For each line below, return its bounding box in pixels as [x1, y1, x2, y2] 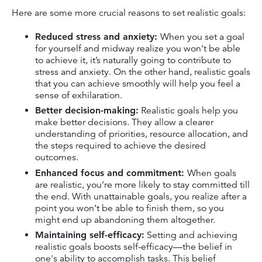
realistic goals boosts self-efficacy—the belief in [35, 241, 232, 253]
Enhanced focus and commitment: [35, 167, 187, 178]
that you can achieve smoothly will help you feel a [35, 77, 240, 89]
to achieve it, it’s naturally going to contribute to [35, 54, 231, 66]
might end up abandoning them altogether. [35, 213, 215, 226]
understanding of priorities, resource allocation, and [35, 128, 248, 140]
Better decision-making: [35, 105, 139, 116]
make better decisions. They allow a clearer [35, 116, 213, 129]
